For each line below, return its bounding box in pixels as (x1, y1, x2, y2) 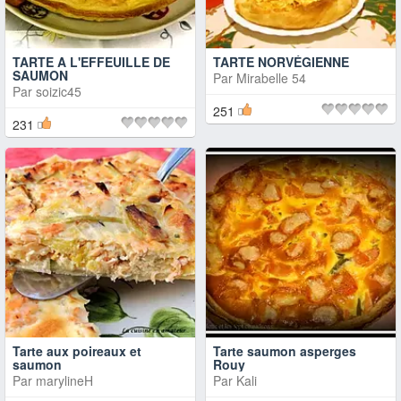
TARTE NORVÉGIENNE (213, 53, 349, 71)
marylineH (36, 371, 93, 389)
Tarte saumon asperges (213, 342, 356, 360)
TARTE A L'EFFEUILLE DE (13, 53, 170, 71)
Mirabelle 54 (236, 69, 306, 87)
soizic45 (36, 82, 81, 100)
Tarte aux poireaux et (13, 342, 141, 360)
